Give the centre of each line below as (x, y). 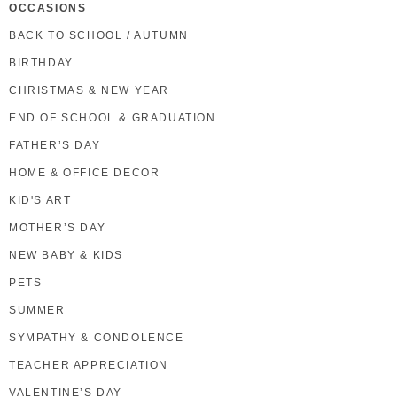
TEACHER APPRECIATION (89, 366)
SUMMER (37, 311)
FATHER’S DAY (55, 146)
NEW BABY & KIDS (66, 256)
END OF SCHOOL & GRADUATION (113, 118)
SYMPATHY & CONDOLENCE (97, 338)
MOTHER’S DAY (58, 228)
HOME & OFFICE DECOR (85, 173)
